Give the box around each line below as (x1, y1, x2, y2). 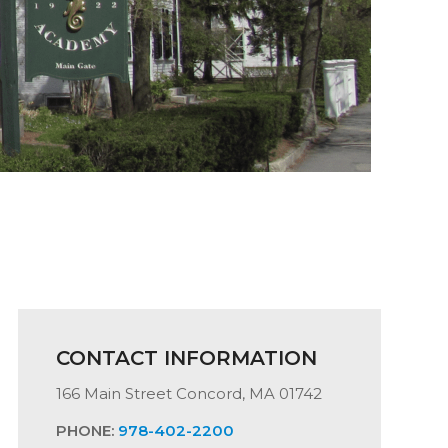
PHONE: (56, 420, 118, 440)
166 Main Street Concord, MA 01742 (56, 383, 322, 403)
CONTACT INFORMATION (56, 346, 317, 370)
